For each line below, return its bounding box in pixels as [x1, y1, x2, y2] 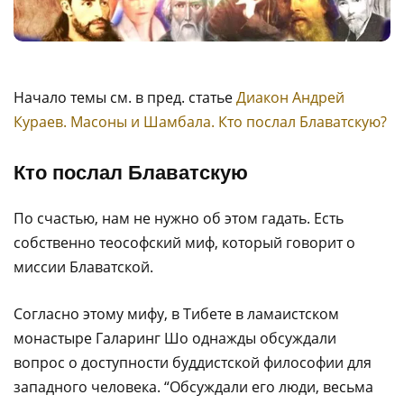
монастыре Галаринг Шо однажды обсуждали [14, 328, 336, 348]
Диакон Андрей [236, 87, 344, 107]
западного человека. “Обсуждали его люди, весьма [14, 377, 373, 397]
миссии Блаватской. [14, 257, 153, 277]
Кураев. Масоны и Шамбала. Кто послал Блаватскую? [14, 112, 387, 132]
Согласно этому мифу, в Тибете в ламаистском [14, 304, 339, 324]
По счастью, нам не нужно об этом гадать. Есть [14, 208, 344, 228]
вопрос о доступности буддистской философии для [14, 353, 372, 372]
